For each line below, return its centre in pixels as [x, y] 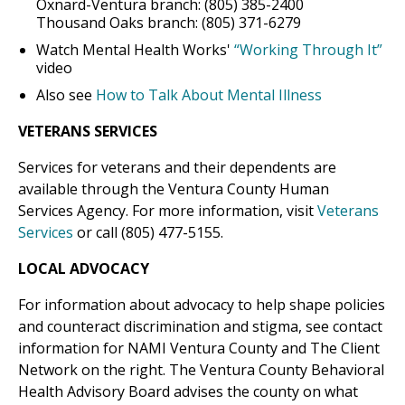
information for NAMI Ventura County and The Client [199, 348]
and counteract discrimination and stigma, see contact [200, 327]
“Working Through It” [308, 50]
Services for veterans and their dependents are [177, 168]
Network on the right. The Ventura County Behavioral [201, 370]
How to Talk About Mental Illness [209, 95]
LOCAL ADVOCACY [84, 269]
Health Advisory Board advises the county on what [188, 392]
